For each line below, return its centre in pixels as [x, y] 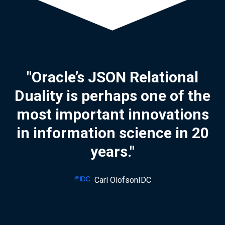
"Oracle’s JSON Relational [113, 77]
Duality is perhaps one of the [113, 96]
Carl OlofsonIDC [123, 180]
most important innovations [113, 115]
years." [113, 152]
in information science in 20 [113, 133]
